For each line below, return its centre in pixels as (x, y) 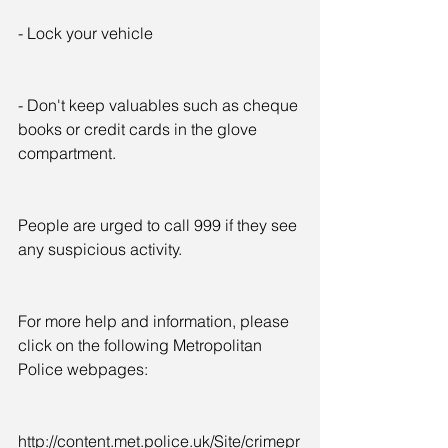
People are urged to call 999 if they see (159, 224)
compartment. (67, 152)
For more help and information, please (155, 320)
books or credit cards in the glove (139, 128)
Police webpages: (83, 368)
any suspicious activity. (100, 248)
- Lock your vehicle (85, 32)
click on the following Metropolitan (142, 344)
